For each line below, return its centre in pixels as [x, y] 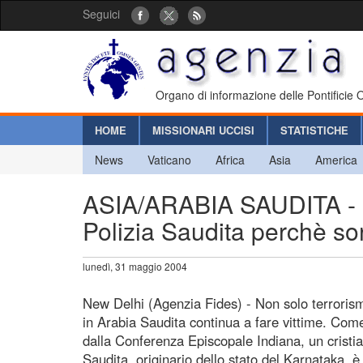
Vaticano [169, 159]
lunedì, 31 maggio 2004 [135, 266]
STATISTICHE [314, 130]
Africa [230, 159]
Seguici [101, 14]
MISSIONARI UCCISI [203, 130]
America [336, 159]
